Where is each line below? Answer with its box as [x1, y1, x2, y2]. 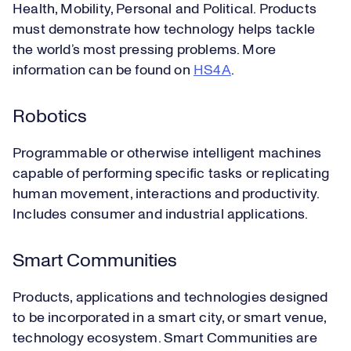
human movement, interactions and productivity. [13, 187, 320, 202]
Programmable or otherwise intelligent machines [13, 147, 322, 161]
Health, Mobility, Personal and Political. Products [13, 2, 317, 17]
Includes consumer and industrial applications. [13, 208, 309, 223]
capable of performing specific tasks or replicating [13, 167, 330, 182]
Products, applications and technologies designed [13, 291, 328, 306]
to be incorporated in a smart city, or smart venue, [13, 311, 327, 326]
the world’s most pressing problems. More [13, 43, 277, 58]
